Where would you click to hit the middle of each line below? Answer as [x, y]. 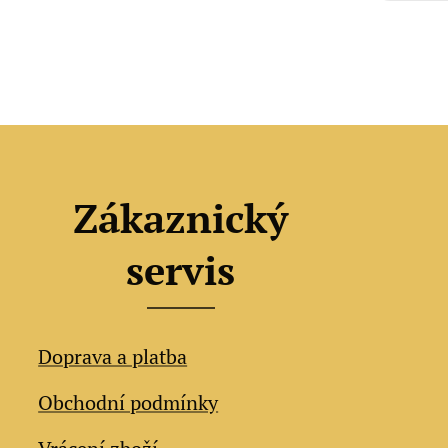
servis [181, 269]
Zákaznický [181, 217]
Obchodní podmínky [128, 402]
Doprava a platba [113, 356]
